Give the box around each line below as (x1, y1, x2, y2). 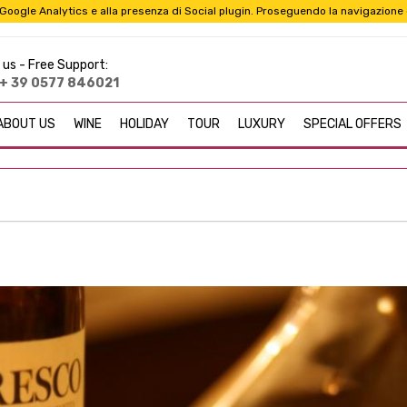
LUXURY (238, 116, 285, 132)
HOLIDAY (120, 116, 169, 132)
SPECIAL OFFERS (303, 116, 402, 132)
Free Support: (28, 57, 109, 73)
